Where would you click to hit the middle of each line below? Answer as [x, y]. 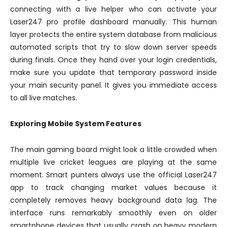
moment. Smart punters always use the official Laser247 [113, 175]
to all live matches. [44, 98]
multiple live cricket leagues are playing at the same [113, 162]
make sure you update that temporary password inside [113, 73]
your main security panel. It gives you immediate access [113, 85]
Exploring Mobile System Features [76, 124]
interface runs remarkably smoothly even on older [113, 213]
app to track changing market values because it [113, 188]
